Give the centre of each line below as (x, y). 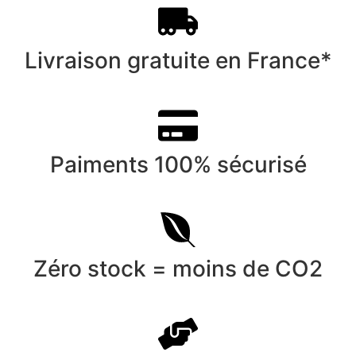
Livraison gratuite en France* (178, 60)
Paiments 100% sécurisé (178, 164)
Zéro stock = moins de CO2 (178, 268)
